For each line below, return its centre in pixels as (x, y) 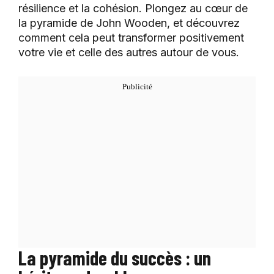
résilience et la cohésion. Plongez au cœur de (133, 8)
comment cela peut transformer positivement (131, 37)
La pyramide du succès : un (115, 257)
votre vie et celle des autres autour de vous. (129, 52)
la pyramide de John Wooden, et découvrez (129, 23)
